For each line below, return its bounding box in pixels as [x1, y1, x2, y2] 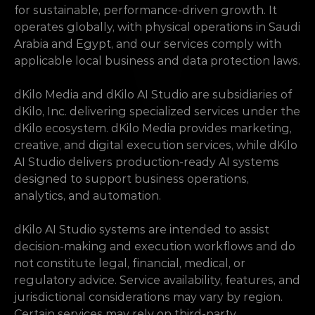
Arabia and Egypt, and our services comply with [14, 37, 281, 51]
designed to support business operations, [14, 172, 249, 186]
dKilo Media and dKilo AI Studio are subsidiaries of [14, 88, 292, 101]
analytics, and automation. [14, 189, 161, 202]
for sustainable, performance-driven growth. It [14, 4, 277, 17]
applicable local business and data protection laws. [14, 54, 300, 67]
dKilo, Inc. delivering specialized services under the [14, 105, 300, 118]
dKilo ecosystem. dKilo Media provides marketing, [14, 122, 292, 135]
